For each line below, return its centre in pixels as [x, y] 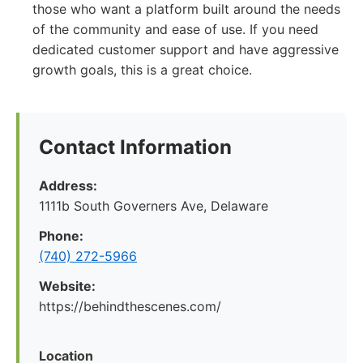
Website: [67, 286]
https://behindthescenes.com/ [130, 306]
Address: [68, 186]
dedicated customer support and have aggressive [186, 49]
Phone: [61, 236]
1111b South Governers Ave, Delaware [154, 206]
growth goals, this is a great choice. [142, 70]
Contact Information [135, 147]
